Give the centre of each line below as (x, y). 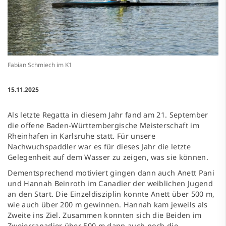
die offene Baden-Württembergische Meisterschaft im (104, 126)
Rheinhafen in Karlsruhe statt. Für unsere (82, 136)
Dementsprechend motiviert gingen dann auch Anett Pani (111, 173)
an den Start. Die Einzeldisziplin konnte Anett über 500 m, (111, 194)
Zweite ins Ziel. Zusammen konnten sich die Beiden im (105, 215)
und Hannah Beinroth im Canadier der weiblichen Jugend (110, 184)
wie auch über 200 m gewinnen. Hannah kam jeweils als (108, 205)
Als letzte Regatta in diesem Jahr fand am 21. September (108, 115)
